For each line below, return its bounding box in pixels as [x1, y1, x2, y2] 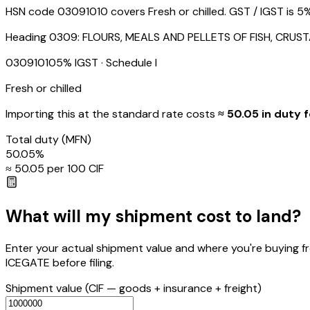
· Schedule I [98, 55, 157, 71]
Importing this [6, 107, 75, 122]
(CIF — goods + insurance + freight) [85, 280, 262, 295]
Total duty [6, 132, 62, 147]
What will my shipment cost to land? [6, 205, 301, 227]
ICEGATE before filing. [6, 255, 114, 270]
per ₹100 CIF [44, 161, 104, 176]
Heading [6, 30, 49, 45]
